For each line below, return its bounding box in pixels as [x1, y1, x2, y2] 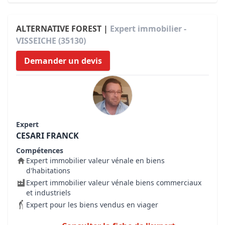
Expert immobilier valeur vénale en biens [26, 156, 165, 165]
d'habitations [26, 166, 70, 175]
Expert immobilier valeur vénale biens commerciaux [26, 178, 201, 187]
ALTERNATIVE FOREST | [16, 23, 110, 34]
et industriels [26, 188, 71, 197]
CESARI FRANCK [16, 130, 79, 141]
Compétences [16, 146, 63, 155]
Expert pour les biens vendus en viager [26, 200, 158, 209]
